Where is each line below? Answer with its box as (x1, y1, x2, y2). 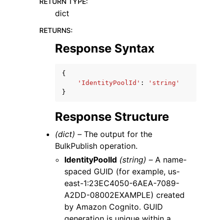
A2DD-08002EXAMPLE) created (64, 190, 185, 200)
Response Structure (55, 110, 169, 124)
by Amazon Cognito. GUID (64, 202, 164, 212)
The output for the (82, 129, 152, 139)
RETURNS (39, 26, 71, 34)
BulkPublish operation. (55, 141, 137, 151)
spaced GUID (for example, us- (64, 166, 180, 176)
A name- (153, 155, 187, 165)
